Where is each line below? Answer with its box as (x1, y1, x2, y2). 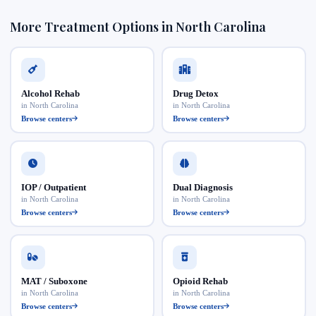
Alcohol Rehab (20, 87, 80, 99)
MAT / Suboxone (20, 275, 87, 286)
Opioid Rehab (172, 275, 228, 286)
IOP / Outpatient (20, 181, 86, 193)
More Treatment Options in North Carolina (10, 18, 266, 35)
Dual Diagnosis (172, 181, 233, 193)
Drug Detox (172, 87, 219, 99)
